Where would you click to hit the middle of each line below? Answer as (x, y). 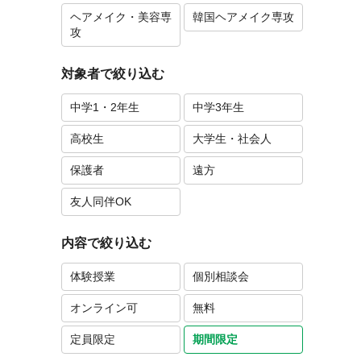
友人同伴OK (101, 201)
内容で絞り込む (106, 243)
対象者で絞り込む (113, 74)
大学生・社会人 (232, 139)
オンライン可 (104, 308)
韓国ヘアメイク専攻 (243, 17)
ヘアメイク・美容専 (121, 17)
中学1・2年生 (105, 107)
